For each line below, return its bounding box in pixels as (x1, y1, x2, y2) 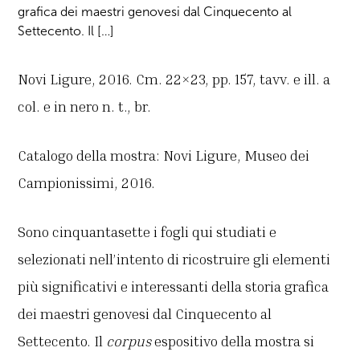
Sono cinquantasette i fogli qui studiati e (18, 223, 277, 241)
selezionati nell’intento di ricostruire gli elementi (18, 250, 331, 268)
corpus (106, 332, 152, 350)
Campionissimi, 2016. (18, 174, 156, 192)
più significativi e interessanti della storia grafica (18, 277, 329, 296)
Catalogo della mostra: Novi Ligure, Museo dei (18, 146, 310, 165)
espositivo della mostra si (151, 332, 315, 350)
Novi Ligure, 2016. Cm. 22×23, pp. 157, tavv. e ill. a (18, 70, 331, 88)
